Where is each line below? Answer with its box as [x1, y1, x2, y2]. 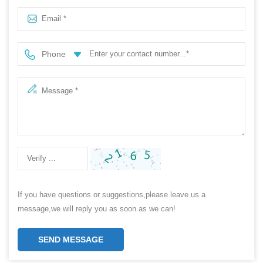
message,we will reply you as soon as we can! [18, 204, 176, 213]
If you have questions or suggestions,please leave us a [18, 190, 205, 199]
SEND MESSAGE [38, 234, 103, 244]
